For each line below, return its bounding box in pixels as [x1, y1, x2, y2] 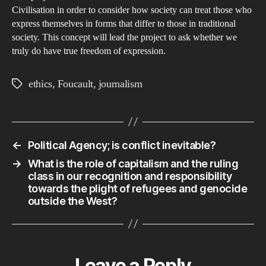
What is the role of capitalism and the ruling [27, 157, 239, 170]
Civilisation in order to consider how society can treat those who [12, 4, 252, 16]
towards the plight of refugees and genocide [27, 182, 248, 195]
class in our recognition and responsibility [27, 169, 232, 182]
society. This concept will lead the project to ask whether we [12, 31, 237, 43]
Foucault [57, 77, 94, 91]
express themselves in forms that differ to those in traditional [12, 17, 236, 30]
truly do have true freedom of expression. [12, 45, 166, 57]
